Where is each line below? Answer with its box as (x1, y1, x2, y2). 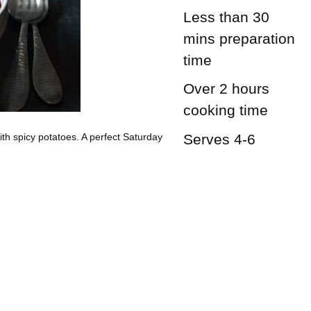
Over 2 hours (183, 81, 269, 97)
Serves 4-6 (183, 131, 255, 147)
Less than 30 (183, 8, 269, 25)
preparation (215, 30, 295, 47)
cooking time (183, 102, 268, 119)
